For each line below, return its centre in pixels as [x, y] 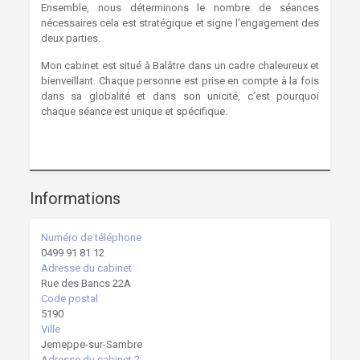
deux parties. [72, 38]
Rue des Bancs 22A [86, 283]
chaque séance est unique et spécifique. [134, 111]
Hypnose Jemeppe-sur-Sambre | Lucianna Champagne [167, 139]
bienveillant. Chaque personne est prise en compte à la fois [180, 81]
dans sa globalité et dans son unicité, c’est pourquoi [180, 96]
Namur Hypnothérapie [153, 38]
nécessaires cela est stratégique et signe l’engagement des [180, 23]
